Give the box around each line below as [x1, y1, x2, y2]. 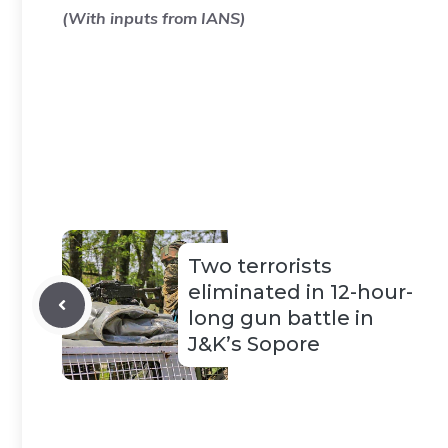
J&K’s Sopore [188, 332, 320, 356]
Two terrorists [188, 254, 332, 278]
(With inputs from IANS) [62, 8, 246, 28]
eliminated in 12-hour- [188, 280, 413, 304]
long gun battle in [188, 306, 374, 330]
